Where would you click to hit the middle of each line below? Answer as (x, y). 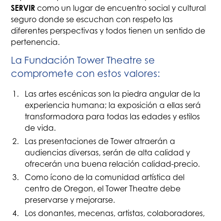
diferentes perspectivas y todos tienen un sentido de (108, 31)
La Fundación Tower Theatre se (83, 60)
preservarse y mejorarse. (70, 200)
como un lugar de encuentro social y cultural (121, 8)
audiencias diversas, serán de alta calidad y (107, 152)
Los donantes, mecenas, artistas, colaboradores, (114, 213)
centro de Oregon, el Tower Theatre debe (102, 188)
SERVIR (23, 8)
